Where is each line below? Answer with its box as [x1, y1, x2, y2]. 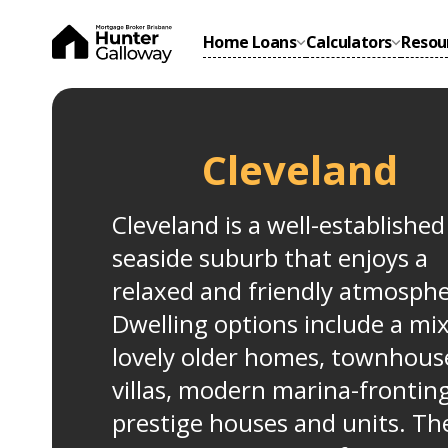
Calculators [306, 31, 392, 53]
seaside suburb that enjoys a [112, 241, 428, 274]
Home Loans [203, 31, 296, 53]
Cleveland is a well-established [112, 208, 445, 241]
